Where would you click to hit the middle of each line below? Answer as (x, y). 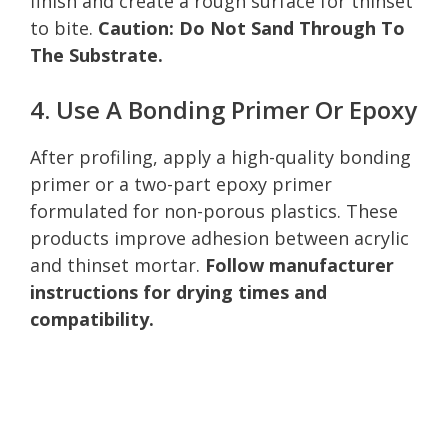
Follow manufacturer (299, 264)
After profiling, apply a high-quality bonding (220, 156)
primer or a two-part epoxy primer (181, 183)
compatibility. (92, 318)
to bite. (64, 27)
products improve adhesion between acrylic (219, 237)
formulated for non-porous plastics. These (214, 210)
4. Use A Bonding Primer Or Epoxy (223, 109)
